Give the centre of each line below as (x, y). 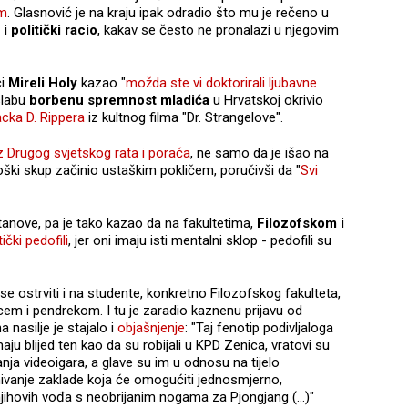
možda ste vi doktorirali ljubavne (221, 82)
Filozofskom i (301, 223)
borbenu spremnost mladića (119, 100)
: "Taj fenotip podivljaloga (259, 327)
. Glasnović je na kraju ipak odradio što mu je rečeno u (168, 12)
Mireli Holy (41, 82)
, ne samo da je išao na (260, 153)
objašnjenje (151, 327)
